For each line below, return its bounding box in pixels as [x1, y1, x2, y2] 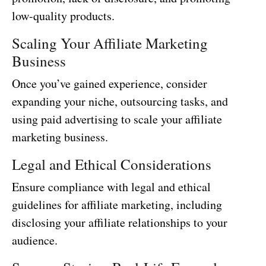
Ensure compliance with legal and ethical [12, 179, 211, 195]
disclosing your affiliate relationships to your [12, 214, 227, 230]
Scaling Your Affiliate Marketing [12, 33, 208, 53]
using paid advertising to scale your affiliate [12, 111, 222, 127]
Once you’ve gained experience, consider [12, 75, 207, 91]
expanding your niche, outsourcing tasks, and [12, 93, 228, 109]
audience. [12, 232, 58, 248]
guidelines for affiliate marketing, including [12, 197, 222, 213]
